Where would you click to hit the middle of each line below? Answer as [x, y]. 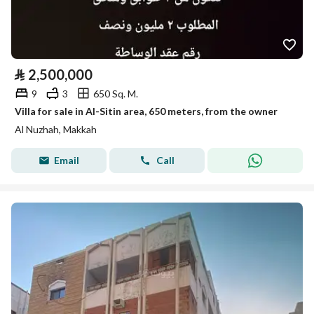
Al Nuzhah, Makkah [56, 129]
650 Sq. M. [116, 93]
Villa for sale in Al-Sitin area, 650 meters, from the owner [146, 111]
